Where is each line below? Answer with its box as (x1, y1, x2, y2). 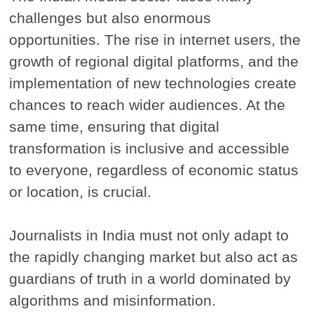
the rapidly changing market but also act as (9, 248, 299, 265)
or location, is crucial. (9, 183, 152, 200)
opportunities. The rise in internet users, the (9, 31, 301, 48)
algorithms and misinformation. (9, 292, 217, 308)
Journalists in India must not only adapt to (9, 226, 289, 243)
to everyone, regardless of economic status (9, 161, 299, 178)
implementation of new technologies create (9, 74, 297, 91)
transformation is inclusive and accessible (9, 139, 290, 156)
